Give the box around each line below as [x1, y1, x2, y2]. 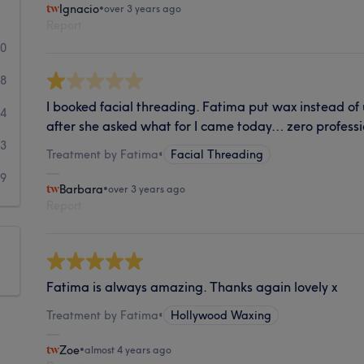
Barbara [59, 181, 104, 197]
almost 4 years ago [84, 343, 172, 356]
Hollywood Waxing [171, 307, 272, 323]
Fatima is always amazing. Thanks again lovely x [46, 278, 338, 295]
